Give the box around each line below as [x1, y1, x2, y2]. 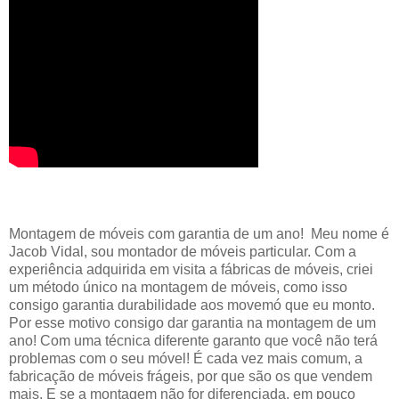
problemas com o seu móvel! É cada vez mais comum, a [9, 350, 362, 366]
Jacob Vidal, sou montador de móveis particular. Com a [9, 243, 356, 259]
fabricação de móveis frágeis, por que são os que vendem [9, 368, 372, 384]
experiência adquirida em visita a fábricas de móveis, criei [9, 261, 373, 277]
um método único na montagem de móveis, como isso [9, 279, 347, 295]
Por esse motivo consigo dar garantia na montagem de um [9, 314, 376, 330]
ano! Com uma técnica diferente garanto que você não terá [9, 332, 378, 348]
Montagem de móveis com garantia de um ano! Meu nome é [9, 225, 389, 241]
